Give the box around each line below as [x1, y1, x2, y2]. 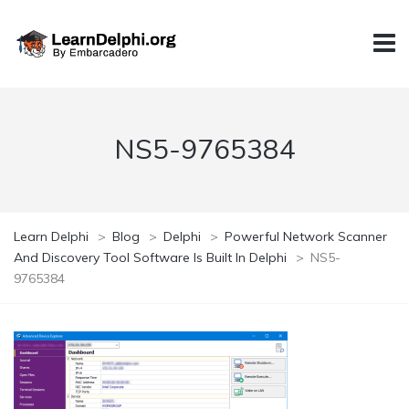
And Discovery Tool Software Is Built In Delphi [14, 248, 287, 266]
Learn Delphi [14, 227, 89, 245]
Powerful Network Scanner [225, 227, 387, 245]
